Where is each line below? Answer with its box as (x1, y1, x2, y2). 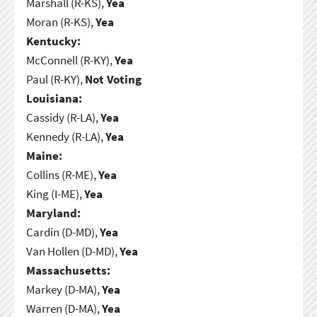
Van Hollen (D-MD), (25, 243, 120, 259)
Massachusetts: (25, 262, 110, 278)
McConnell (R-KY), (25, 52, 115, 68)
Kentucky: (25, 33, 81, 49)
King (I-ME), (25, 185, 84, 202)
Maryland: (25, 204, 81, 221)
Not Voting (84, 71, 142, 87)
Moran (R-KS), (25, 13, 96, 30)
